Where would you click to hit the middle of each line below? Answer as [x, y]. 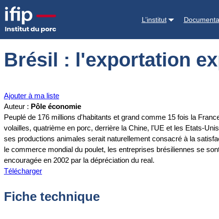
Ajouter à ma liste [32, 96]
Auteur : [17, 107]
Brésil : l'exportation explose [128, 12]
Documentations [55, 12]
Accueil [16, 12]
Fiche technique [52, 196]
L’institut [154, 19]
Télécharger [23, 171]
